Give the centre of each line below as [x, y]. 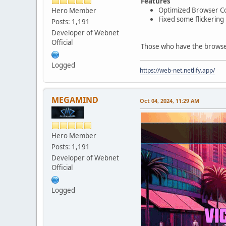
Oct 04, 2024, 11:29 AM [169, 100]
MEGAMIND [75, 100]
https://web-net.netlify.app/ [177, 70]
